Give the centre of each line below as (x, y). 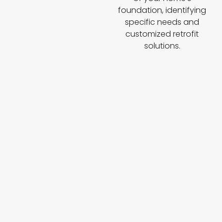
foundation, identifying (162, 10)
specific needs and (162, 22)
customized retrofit (162, 34)
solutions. (162, 46)
